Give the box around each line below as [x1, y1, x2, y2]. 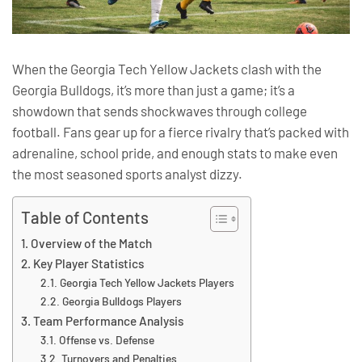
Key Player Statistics [33, 255, 145, 271]
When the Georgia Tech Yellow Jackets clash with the [12, 61, 322, 78]
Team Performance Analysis [33, 313, 184, 328]
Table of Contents [21, 207, 149, 227]
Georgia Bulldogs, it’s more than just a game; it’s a [12, 82, 295, 99]
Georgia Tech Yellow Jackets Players [59, 275, 234, 289]
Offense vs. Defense [58, 332, 154, 347]
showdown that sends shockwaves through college [12, 103, 307, 120]
